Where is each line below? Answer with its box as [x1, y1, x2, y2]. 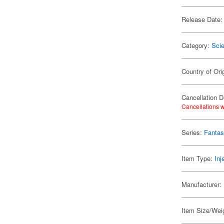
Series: [181, 127, 204, 137]
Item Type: [181, 153, 215, 163]
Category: [181, 40, 212, 50]
